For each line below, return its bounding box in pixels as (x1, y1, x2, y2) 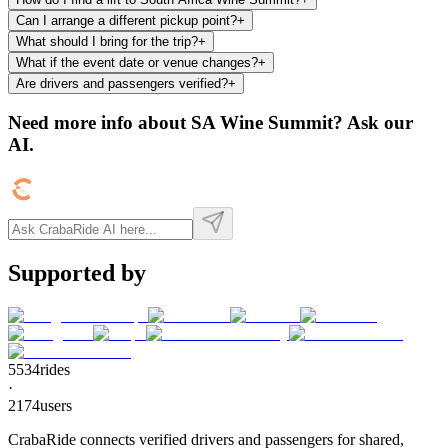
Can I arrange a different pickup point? (16, 12, 237, 28)
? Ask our (333, 112, 413, 134)
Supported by (8, 259, 146, 286)
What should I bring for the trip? (16, 33, 198, 49)
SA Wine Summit (191, 112, 333, 134)
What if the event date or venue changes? (16, 54, 258, 70)
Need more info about (8, 112, 191, 134)
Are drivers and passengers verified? (16, 75, 228, 91)
